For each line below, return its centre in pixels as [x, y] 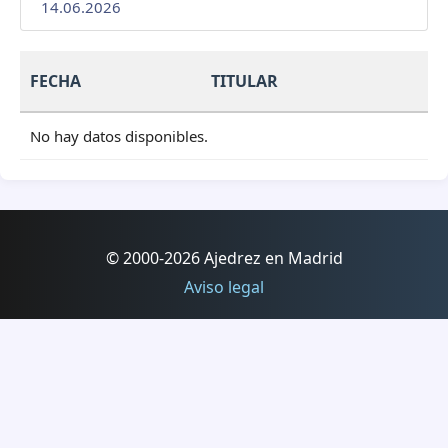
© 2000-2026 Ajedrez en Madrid [224, 257]
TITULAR [244, 80]
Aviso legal [224, 286]
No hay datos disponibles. [119, 135]
